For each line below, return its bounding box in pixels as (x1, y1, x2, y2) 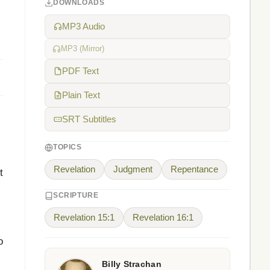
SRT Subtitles (62, 115, 116, 124)
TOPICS (53, 143, 82, 151)
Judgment (113, 165, 152, 174)
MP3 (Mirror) (61, 44, 104, 53)
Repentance (171, 165, 218, 174)
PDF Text (62, 66, 99, 76)
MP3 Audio (62, 22, 105, 31)
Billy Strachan (102, 260, 162, 269)
